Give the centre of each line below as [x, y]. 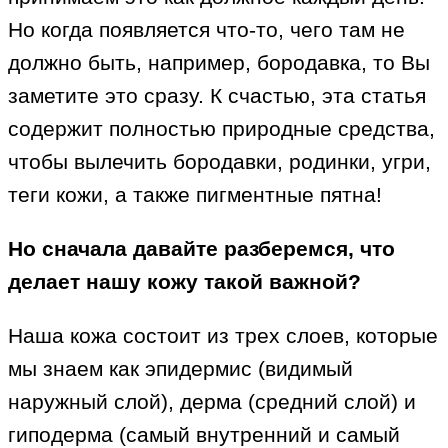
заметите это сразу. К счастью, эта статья [217, 96]
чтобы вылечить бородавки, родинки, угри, [219, 162]
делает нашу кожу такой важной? [184, 282]
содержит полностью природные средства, [221, 129]
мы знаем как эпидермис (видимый [180, 369]
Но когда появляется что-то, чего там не [206, 30]
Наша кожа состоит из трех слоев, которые [223, 336]
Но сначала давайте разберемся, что [201, 249]
